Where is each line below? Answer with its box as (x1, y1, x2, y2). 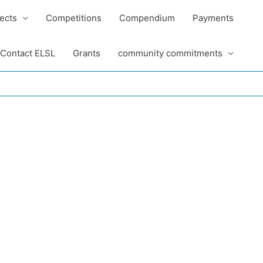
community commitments (118, 48, 222, 59)
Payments (193, 12, 234, 23)
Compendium (119, 12, 175, 23)
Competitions (46, 12, 102, 23)
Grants (73, 48, 100, 59)
